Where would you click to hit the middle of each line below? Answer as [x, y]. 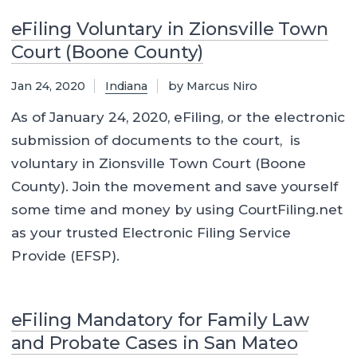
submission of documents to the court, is [155, 141]
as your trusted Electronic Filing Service [151, 233]
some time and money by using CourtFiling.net [177, 210]
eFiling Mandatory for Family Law [160, 320]
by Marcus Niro [212, 86]
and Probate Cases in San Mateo [154, 343]
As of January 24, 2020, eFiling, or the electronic [178, 118]
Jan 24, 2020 [48, 86]
